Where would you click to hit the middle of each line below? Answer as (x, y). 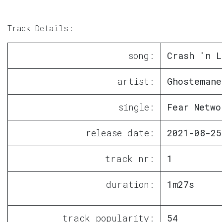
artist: (136, 81)
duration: (130, 184)
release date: (120, 133)
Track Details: (40, 28)
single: (137, 107)
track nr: (130, 158)
